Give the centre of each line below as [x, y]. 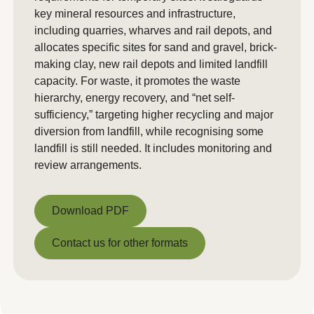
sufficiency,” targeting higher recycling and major [154, 115]
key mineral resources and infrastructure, [135, 14]
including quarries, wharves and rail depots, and [153, 30]
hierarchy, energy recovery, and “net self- [135, 98]
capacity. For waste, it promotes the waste [137, 81]
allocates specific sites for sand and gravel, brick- [156, 47]
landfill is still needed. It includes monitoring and [153, 148]
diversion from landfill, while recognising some [149, 131]
